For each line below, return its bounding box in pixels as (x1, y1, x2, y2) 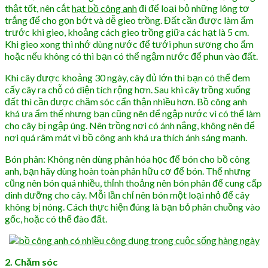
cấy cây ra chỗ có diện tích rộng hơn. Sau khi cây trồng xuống (5, 83, 251, 95)
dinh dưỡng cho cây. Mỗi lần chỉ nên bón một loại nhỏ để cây (5, 188, 249, 200)
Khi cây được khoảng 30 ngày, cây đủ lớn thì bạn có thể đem (5, 71, 250, 83)
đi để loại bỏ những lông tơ (137, 2, 249, 14)
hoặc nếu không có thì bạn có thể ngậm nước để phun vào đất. (5, 50, 258, 62)
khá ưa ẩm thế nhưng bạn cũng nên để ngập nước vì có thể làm (5, 107, 261, 119)
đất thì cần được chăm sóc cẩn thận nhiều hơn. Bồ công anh (5, 95, 247, 107)
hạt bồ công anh (72, 2, 137, 14)
